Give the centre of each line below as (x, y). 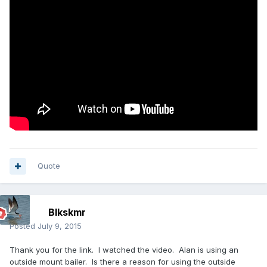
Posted (24, 226)
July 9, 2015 (60, 226)
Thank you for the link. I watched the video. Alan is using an (124, 250)
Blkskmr (67, 212)
